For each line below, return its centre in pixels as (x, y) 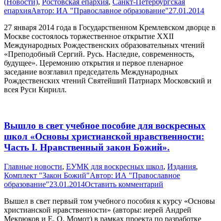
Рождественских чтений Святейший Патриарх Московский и (108, 81)
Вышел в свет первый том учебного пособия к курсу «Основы (110, 201)
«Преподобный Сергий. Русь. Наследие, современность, (99, 54)
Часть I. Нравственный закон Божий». (87, 147)
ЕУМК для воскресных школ (115, 166)
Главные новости (33, 166)
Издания (182, 166)
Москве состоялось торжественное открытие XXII (89, 37)
